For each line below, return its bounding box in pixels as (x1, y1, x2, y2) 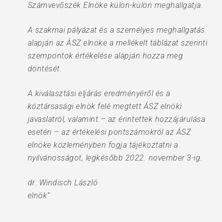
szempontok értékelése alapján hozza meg (27, 51, 183, 60)
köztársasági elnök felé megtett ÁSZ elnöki (27, 102, 182, 111)
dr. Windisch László (27, 178, 98, 187)
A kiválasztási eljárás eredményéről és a (27, 89, 170, 98)
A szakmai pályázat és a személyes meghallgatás (27, 25, 205, 35)
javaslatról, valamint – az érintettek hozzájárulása (27, 114, 206, 124)
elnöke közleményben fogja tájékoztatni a (27, 140, 178, 150)
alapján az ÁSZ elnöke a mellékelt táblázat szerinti (27, 38, 208, 48)
